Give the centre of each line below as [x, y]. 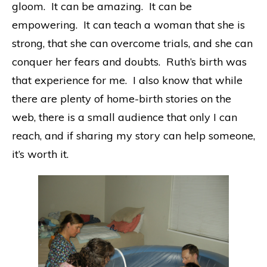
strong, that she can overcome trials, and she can [132, 43]
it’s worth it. [40, 154]
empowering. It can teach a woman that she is [128, 24]
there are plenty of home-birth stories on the [122, 98]
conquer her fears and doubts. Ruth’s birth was [129, 61]
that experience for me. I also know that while [127, 80]
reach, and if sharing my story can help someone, [133, 135]
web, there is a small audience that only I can [125, 117]
